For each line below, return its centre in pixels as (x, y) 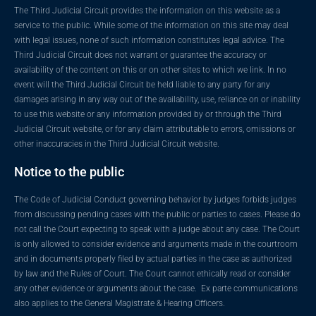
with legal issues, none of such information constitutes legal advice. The (149, 40)
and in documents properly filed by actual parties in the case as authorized (153, 259)
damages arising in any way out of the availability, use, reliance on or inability (157, 99)
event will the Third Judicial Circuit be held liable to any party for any (142, 84)
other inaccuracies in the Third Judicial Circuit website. (117, 144)
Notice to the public (69, 171)
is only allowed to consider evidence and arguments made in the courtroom (156, 244)
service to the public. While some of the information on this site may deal (151, 25)
